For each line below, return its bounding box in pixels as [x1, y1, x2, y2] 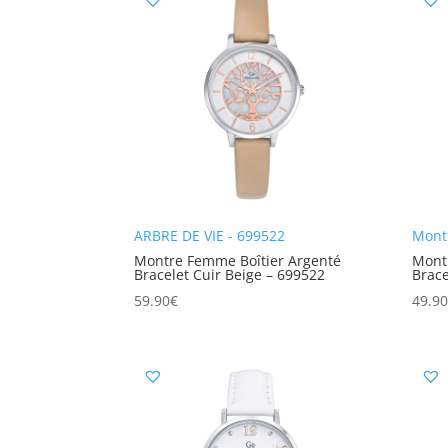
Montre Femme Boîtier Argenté [134, 251, 342, 271]
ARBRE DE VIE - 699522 [134, 226, 286, 246]
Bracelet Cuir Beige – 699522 [134, 265, 326, 285]
